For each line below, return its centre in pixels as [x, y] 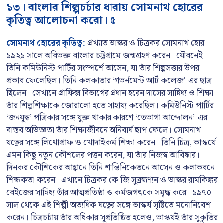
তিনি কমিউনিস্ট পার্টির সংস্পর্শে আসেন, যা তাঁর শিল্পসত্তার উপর [103, 68]
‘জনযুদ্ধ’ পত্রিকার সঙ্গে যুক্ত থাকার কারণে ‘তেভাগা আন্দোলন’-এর [107, 118]
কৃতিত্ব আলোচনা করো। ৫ [61, 21]
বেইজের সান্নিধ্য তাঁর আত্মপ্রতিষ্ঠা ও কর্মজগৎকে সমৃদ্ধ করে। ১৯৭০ [109, 193]
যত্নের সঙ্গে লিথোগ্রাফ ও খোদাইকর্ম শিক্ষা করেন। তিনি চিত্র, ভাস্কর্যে [111, 143]
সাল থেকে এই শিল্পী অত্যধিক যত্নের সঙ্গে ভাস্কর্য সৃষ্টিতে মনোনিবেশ [109, 205]
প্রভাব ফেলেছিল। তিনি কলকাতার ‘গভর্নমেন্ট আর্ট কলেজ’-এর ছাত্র [109, 81]
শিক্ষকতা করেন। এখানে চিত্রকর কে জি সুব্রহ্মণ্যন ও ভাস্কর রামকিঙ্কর [112, 180]
